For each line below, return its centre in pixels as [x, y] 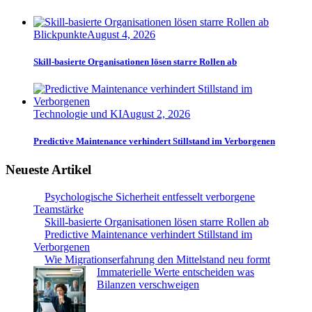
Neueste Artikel [48, 170]
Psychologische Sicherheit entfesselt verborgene [150, 197]
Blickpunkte [60, 34]
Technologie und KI [78, 114]
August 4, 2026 [121, 34]
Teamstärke [58, 209]
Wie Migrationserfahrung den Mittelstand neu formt [157, 259]
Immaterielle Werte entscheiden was [175, 272]
